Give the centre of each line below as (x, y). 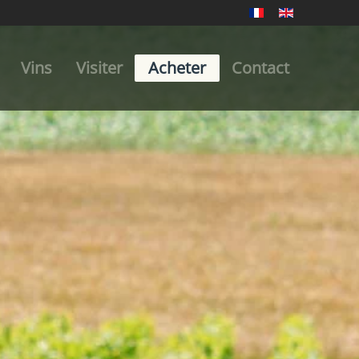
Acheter (177, 67)
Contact (260, 67)
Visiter (99, 67)
